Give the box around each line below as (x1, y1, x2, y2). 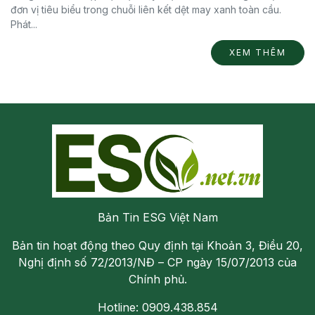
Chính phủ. (128, 272, 187, 287)
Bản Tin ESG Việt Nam (97, 210, 218, 225)
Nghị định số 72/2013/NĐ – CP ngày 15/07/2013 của (18, 255, 297, 270)
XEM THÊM (229, 47, 286, 58)
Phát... (11, 18, 37, 31)
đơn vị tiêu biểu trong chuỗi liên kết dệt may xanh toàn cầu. (11, 4, 281, 16)
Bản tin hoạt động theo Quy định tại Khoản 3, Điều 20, (12, 238, 303, 253)
